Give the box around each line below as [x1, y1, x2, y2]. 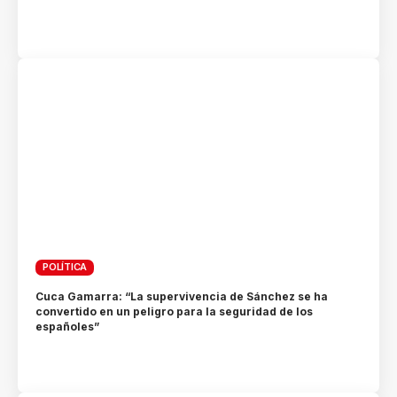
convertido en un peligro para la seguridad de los [35, 304, 314, 318]
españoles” [35, 319, 100, 333]
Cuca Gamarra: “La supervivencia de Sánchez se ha [35, 289, 329, 303]
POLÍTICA [43, 261, 88, 274]
